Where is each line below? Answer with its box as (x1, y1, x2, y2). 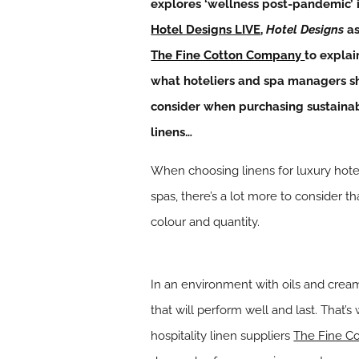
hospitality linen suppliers (151, 329, 294, 343)
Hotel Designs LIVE (151, 22, 261, 37)
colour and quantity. (151, 215, 260, 229)
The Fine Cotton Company (151, 48, 305, 63)
